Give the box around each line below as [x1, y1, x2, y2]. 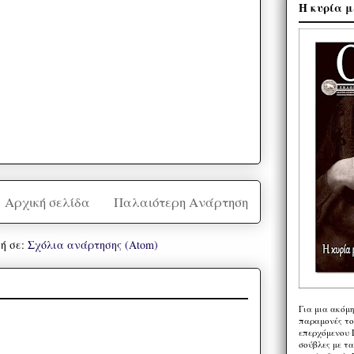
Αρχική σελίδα [4, 193, 90, 212]
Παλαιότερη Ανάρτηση [114, 193, 248, 212]
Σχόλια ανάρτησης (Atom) [28, 237, 158, 253]
